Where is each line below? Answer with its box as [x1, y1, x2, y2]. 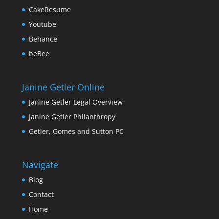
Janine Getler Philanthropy [28, 111, 115, 121]
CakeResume [28, 4, 71, 14]
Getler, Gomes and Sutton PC [28, 126, 124, 136]
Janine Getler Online [22, 81, 105, 93]
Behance [28, 34, 57, 44]
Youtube [28, 19, 56, 29]
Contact [28, 190, 54, 199]
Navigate [22, 159, 58, 171]
